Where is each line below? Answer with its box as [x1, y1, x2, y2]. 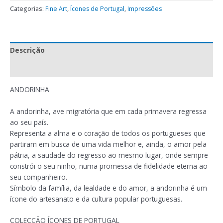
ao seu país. [10, 117, 48, 127]
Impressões [127, 4, 162, 13]
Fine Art [45, 4, 67, 13]
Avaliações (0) [10, 63, 59, 73]
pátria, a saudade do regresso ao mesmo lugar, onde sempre [10, 150, 208, 160]
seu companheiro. [10, 172, 67, 182]
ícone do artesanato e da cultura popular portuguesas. [10, 194, 182, 204]
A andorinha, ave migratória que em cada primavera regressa [10, 106, 207, 116]
